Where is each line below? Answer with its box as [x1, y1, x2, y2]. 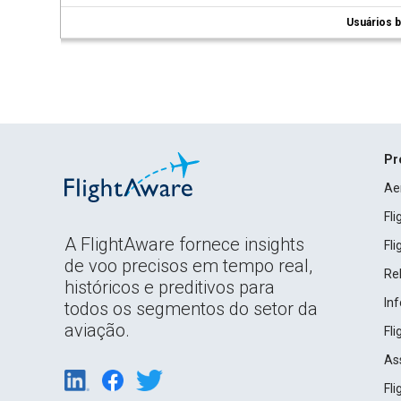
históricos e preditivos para [64, 277, 275, 298]
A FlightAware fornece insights [64, 234, 304, 255]
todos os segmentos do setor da [64, 298, 318, 320]
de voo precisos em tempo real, [64, 255, 312, 277]
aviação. [64, 320, 130, 341]
